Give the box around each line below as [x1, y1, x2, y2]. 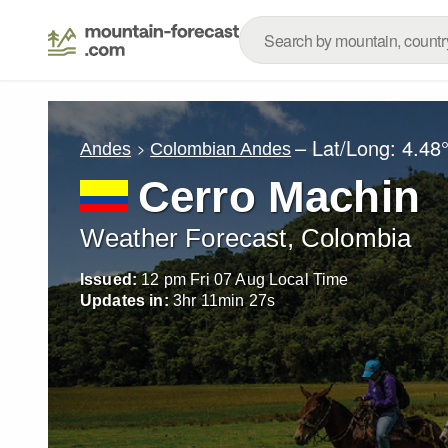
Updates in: [80, 292, 169, 309]
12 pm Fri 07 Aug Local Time [141, 271, 349, 288]
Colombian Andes [150, 138, 292, 159]
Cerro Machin [138, 172, 420, 221]
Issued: [80, 271, 138, 288]
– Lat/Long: [295, 133, 403, 162]
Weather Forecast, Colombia [80, 224, 412, 252]
